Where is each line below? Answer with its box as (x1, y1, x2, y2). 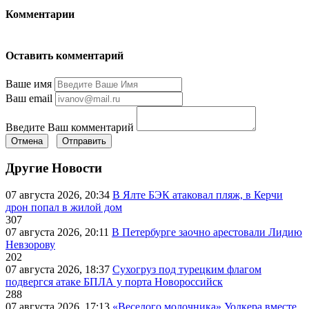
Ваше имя (6, 77, 52, 90)
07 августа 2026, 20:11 (6, 226, 112, 239)
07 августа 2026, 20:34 (6, 189, 112, 201)
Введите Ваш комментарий (6, 121, 134, 133)
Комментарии (6, 8, 74, 20)
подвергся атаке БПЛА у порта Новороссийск (6, 276, 223, 288)
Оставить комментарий (6, 50, 123, 62)
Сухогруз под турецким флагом (112, 263, 261, 276)
